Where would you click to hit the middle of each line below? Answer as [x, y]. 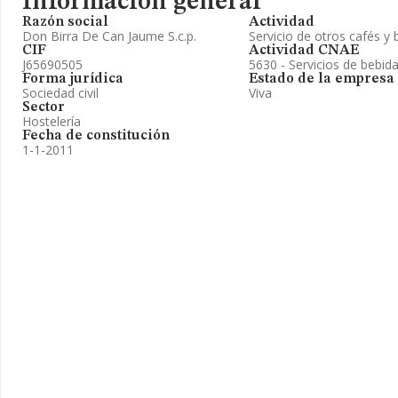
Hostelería [52, 121]
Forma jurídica [73, 79]
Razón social [65, 22]
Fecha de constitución [96, 136]
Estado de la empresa [322, 79]
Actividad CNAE [304, 51]
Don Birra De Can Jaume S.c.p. [109, 36]
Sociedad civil [60, 93]
